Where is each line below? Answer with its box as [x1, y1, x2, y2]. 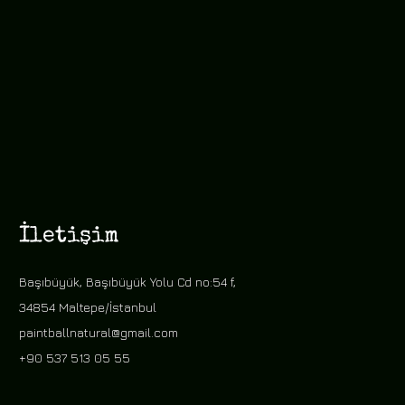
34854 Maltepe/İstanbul [19, 299, 156, 315]
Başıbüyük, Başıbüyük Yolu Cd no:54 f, [19, 274, 236, 289]
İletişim [19, 225, 119, 248]
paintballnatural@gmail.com [19, 325, 178, 340]
